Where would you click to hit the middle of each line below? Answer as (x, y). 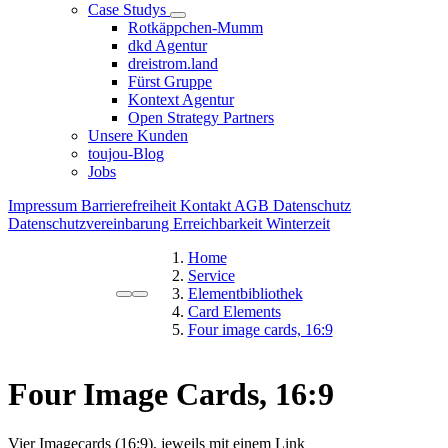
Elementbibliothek (245, 293)
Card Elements (234, 311)
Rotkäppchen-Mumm (195, 27)
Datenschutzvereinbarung (90, 223)
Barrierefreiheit (130, 205)
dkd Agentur (167, 45)
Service (211, 275)
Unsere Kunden (138, 135)
